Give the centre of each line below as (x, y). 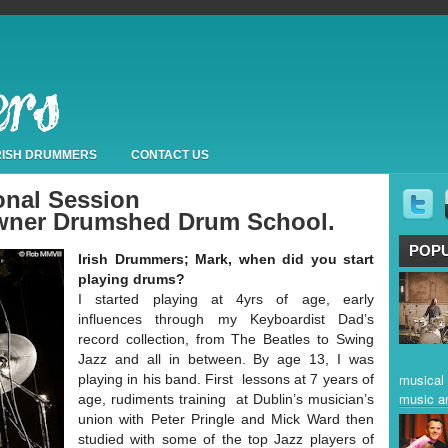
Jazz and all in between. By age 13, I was (226, 359)
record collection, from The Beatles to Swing (226, 339)
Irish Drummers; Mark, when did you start (226, 259)
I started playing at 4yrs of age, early (226, 299)
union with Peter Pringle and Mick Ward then (226, 419)
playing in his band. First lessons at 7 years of (226, 379)
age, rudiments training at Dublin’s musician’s (226, 399)
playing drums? (131, 279)
